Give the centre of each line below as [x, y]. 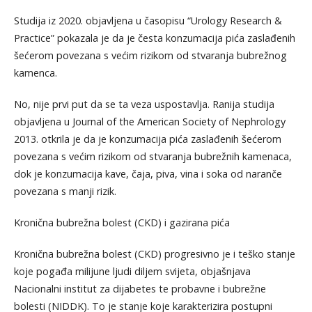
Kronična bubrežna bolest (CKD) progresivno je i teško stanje [154, 253]
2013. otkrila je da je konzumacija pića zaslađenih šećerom [147, 139]
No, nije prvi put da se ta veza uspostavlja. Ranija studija [144, 104]
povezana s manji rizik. [65, 191]
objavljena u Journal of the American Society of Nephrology [149, 121]
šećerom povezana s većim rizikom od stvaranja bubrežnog [150, 55]
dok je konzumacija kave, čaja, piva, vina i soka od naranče [148, 173]
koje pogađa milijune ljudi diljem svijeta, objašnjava [132, 271]
